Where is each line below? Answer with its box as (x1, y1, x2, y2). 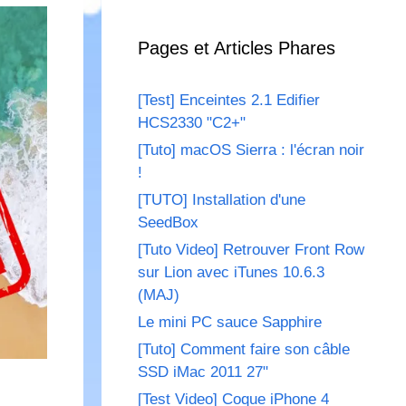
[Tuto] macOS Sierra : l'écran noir (138, 141, 364, 159)
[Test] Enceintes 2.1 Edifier (138, 92, 320, 110)
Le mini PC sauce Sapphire (138, 314, 322, 332)
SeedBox (138, 214, 198, 232)
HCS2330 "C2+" (138, 114, 246, 132)
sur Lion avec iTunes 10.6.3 (138, 264, 324, 282)
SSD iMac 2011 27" (138, 363, 268, 382)
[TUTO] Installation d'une (138, 191, 305, 209)
